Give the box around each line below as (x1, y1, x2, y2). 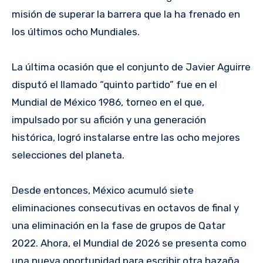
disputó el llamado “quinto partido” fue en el (12, 79, 217, 91)
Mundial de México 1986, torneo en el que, (12, 96, 204, 109)
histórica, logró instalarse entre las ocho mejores (12, 131, 240, 144)
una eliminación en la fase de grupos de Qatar (12, 220, 225, 232)
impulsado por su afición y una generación (12, 114, 206, 126)
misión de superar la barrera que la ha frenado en (12, 8, 240, 21)
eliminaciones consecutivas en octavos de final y (12, 202, 239, 214)
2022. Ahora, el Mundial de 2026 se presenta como (12, 237, 247, 249)
